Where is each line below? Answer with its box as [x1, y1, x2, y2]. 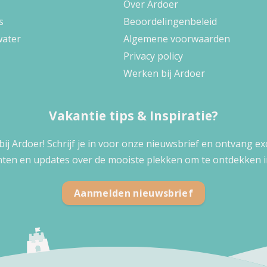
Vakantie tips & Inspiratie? [49, 107, 218, 124]
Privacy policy [123, 49, 183, 63]
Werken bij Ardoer [123, 66, 205, 80]
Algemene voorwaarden [123, 32, 230, 45]
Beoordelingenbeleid [123, 14, 217, 28]
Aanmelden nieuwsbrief [74, 187, 193, 200]
